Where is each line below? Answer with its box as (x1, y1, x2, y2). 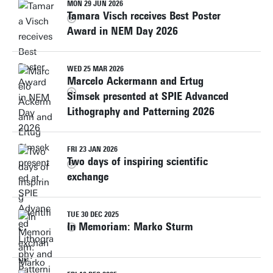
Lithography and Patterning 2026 (67, 105, 214, 118)
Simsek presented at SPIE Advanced (67, 90, 229, 103)
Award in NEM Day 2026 (67, 24, 178, 38)
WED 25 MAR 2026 (67, 65, 124, 73)
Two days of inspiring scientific (67, 155, 208, 168)
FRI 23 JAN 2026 (67, 145, 118, 154)
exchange (67, 170, 108, 183)
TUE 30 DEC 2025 (67, 210, 119, 219)
